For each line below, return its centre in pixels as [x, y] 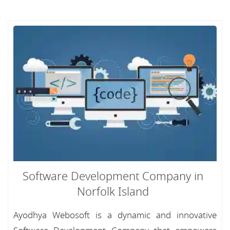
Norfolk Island [113, 192]
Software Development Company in [113, 177]
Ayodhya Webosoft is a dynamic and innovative [115, 215]
